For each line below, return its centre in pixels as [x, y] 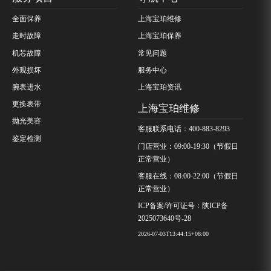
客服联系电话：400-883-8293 [184, 129]
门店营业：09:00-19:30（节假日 [188, 146]
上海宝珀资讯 [160, 87]
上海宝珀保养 [160, 36]
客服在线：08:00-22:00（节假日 [188, 176]
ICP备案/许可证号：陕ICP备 [183, 206]
